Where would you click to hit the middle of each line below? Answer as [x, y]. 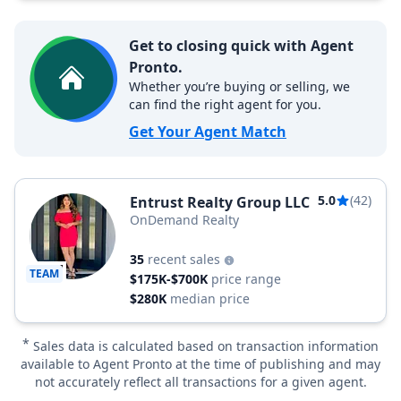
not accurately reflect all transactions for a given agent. [200, 382]
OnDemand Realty [184, 220]
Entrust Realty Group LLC [220, 202]
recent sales [186, 259]
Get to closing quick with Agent [241, 46]
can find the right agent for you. [225, 104]
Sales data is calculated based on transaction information [206, 346]
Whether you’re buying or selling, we [239, 86]
